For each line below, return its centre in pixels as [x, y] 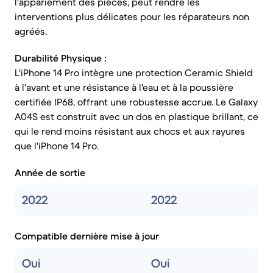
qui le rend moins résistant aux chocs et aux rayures [130, 131]
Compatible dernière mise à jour [87, 236]
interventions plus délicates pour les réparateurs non [132, 16]
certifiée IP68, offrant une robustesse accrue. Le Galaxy [136, 102]
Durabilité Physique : [61, 58]
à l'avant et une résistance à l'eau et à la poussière [124, 87]
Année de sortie [50, 172]
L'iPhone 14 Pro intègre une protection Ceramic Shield [134, 73]
